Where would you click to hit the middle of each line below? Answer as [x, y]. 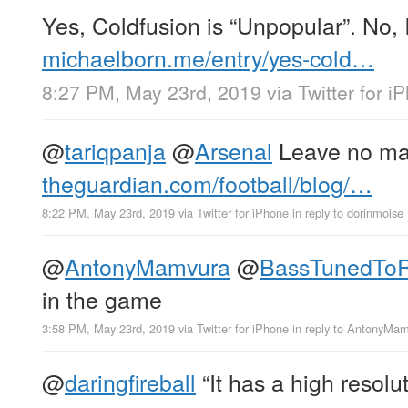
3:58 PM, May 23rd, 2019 [108, 329]
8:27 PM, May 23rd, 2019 [152, 92]
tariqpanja [115, 151]
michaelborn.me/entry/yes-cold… [208, 57]
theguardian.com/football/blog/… [207, 184]
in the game [102, 299]
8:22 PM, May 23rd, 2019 [108, 213]
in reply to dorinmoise [348, 213]
